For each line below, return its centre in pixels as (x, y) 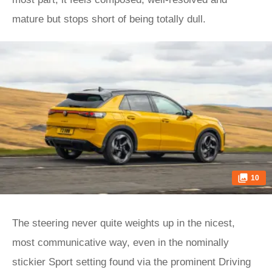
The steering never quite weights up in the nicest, (124, 223)
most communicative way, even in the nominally (121, 243)
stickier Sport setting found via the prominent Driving (131, 262)
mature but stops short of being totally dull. (109, 19)
